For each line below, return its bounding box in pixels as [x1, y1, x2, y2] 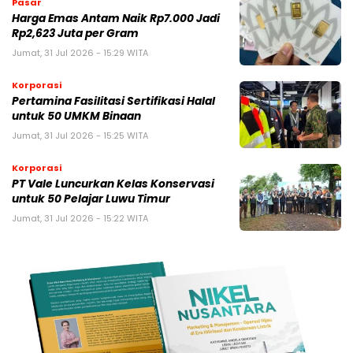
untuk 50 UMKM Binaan [12, 109, 141, 124]
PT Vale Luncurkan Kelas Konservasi [12, 176, 214, 192]
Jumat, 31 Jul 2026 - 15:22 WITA [12, 212, 148, 225]
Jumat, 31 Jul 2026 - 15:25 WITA [12, 129, 148, 143]
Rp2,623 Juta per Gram [12, 26, 139, 42]
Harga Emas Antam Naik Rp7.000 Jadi [12, 11, 220, 27]
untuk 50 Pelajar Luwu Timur [12, 191, 170, 207]
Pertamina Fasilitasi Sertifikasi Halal [12, 94, 215, 110]
